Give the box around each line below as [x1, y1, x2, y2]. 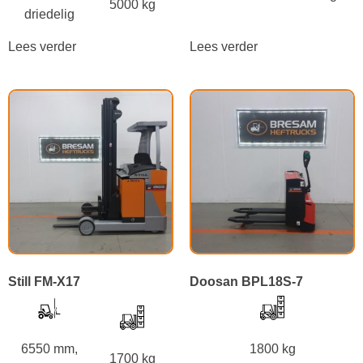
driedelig [24, 6, 75, 21]
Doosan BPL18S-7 [190, 274, 303, 288]
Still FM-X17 [8, 274, 80, 288]
